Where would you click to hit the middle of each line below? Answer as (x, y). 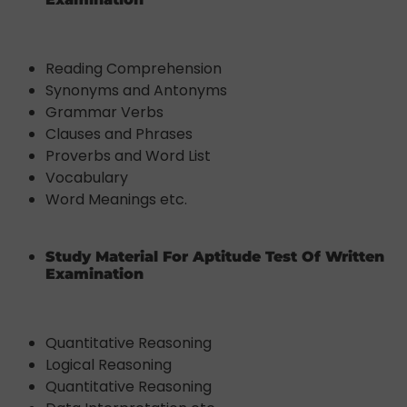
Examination (94, 273)
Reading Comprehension (134, 68)
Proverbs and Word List (128, 155)
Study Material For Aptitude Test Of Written (215, 256)
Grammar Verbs (104, 112)
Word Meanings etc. (116, 199)
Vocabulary (87, 177)
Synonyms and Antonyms (136, 90)
